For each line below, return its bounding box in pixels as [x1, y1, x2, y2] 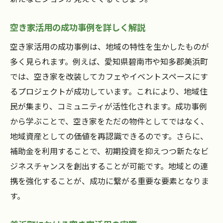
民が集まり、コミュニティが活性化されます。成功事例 [10, 100, 207, 112]
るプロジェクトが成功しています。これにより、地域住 [10, 85, 208, 98]
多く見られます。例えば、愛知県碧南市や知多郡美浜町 [10, 55, 208, 68]
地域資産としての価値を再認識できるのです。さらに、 [10, 130, 208, 142]
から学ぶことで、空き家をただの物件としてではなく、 [10, 115, 209, 127]
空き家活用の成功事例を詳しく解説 [10, 21, 145, 34]
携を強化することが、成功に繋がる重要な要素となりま [10, 175, 209, 187]
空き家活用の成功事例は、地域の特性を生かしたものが [10, 40, 209, 53]
